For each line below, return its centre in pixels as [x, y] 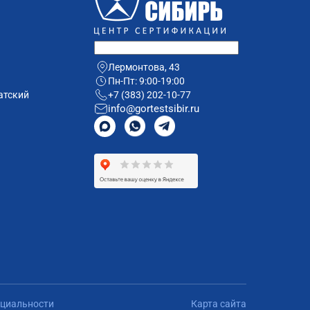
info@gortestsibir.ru [154, 109]
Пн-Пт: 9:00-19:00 [146, 81]
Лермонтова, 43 [144, 67]
